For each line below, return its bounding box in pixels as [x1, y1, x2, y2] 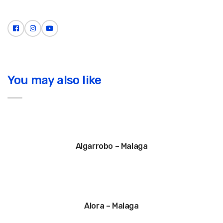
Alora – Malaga [84, 201, 139, 211]
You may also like [7, 73, 102, 87]
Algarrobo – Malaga [75, 141, 148, 151]
